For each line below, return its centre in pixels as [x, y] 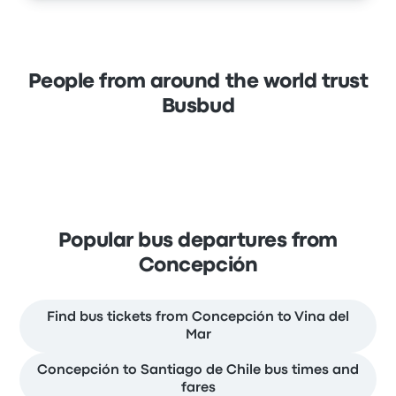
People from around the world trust [198, 82]
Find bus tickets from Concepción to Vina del [198, 317]
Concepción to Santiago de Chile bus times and [198, 370]
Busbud [198, 107]
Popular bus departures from [198, 241]
